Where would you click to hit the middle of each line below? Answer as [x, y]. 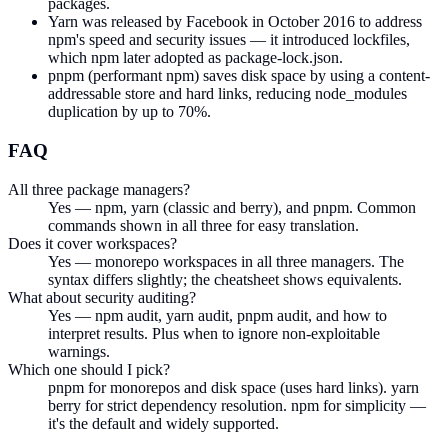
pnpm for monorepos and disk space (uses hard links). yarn [233, 387]
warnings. [79, 351]
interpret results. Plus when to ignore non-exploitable [214, 333]
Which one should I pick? [89, 369]
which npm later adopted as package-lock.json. [195, 58]
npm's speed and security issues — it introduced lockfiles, [229, 40]
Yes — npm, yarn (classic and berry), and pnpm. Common [232, 207]
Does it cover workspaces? [92, 243]
